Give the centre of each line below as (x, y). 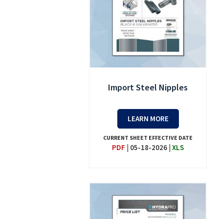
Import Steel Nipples (148, 88)
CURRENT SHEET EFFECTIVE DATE (148, 138)
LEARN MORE (148, 119)
